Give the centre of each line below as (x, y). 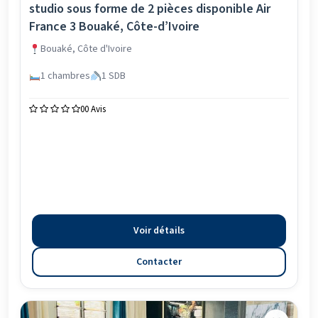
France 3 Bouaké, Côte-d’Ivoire (114, 27)
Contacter (159, 262)
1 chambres (65, 76)
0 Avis (95, 109)
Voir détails (159, 231)
